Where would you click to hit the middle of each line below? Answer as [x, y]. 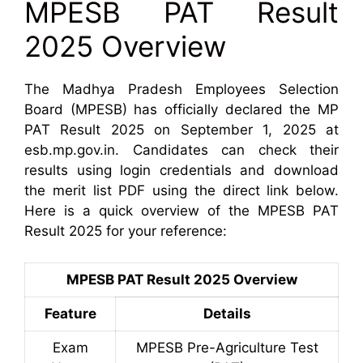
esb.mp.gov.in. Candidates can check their [181, 150]
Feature [70, 313]
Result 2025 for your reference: [126, 231]
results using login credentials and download [181, 170]
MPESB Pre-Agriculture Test [227, 347]
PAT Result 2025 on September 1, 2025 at [181, 130]
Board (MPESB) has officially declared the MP [181, 109]
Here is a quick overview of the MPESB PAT [181, 211]
